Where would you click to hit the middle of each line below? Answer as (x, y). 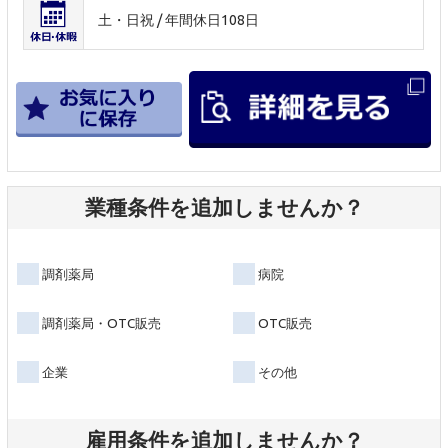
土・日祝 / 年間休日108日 (179, 20)
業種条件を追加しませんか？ (224, 207)
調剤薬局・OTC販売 (101, 322)
